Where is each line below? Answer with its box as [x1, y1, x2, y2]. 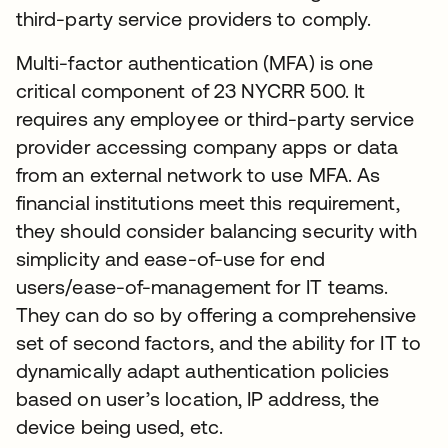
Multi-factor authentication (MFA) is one [16, 51, 374, 74]
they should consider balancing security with [16, 219, 418, 242]
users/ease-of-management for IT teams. [16, 275, 389, 298]
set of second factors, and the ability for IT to [16, 331, 421, 354]
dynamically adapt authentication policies [16, 359, 390, 382]
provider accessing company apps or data [16, 135, 399, 158]
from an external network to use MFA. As [16, 163, 381, 186]
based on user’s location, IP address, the [16, 387, 380, 410]
